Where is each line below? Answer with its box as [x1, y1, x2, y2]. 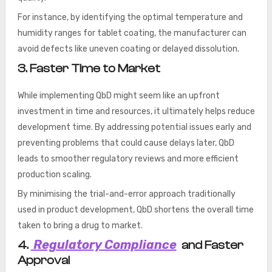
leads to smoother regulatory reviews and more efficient [17, 154, 239, 164]
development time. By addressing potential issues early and [17, 122, 251, 132]
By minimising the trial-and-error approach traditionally [17, 189, 236, 199]
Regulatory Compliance [30, 237, 177, 252]
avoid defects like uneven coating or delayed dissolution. [17, 44, 239, 54]
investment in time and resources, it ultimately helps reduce [17, 106, 255, 117]
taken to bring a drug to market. [17, 220, 143, 231]
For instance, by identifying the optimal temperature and [17, 12, 243, 22]
